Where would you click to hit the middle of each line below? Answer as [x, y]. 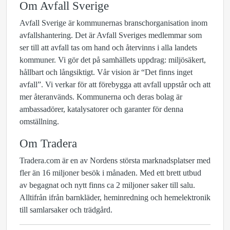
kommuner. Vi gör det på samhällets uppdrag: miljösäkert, [113, 60]
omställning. [39, 121]
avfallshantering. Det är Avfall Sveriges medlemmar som [111, 35]
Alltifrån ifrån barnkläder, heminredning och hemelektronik [115, 197]
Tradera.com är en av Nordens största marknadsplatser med [115, 160]
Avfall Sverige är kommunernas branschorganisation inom [113, 23]
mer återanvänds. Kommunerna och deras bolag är [101, 97]
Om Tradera [50, 143]
